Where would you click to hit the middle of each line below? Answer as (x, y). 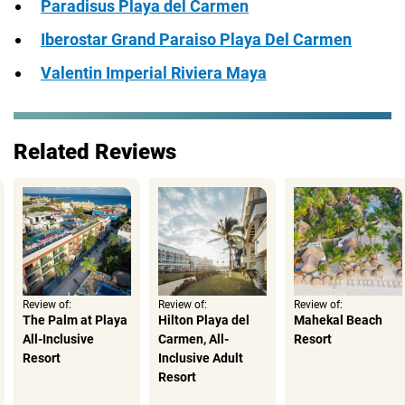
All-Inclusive (58, 339)
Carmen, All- (193, 339)
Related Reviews (95, 151)
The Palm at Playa (75, 320)
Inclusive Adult (201, 358)
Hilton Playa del (204, 320)
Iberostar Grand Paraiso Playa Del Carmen (196, 39)
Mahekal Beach (338, 320)
